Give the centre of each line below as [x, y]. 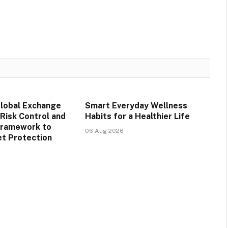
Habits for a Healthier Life [138, 116]
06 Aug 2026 [104, 131]
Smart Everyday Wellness [136, 105]
